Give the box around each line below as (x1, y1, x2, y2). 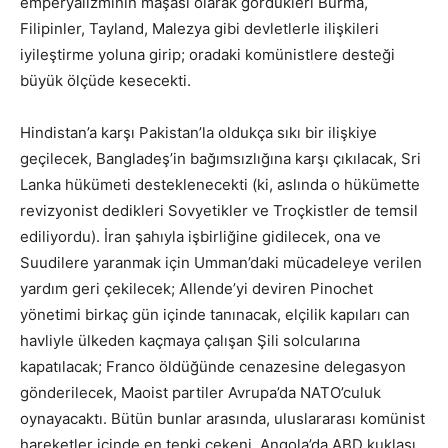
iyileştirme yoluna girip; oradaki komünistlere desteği (20, 44, 395, 64)
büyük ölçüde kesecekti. (20, 70, 191, 90)
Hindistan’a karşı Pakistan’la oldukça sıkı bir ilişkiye (20, 122, 377, 142)
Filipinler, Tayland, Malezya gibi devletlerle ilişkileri (20, 18, 379, 38)
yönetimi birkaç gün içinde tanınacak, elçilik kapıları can (20, 304, 410, 324)
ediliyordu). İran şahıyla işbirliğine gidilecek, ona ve (20, 226, 381, 246)
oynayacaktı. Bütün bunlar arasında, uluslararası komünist (20, 408, 425, 428)
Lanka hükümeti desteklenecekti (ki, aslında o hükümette (20, 174, 420, 194)
